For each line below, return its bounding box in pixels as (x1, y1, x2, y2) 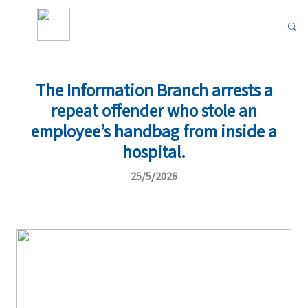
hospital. (122, 140, 186, 165)
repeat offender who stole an (51, 99, 257, 124)
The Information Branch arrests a (35, 78, 273, 103)
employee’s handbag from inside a (31, 120, 277, 144)
